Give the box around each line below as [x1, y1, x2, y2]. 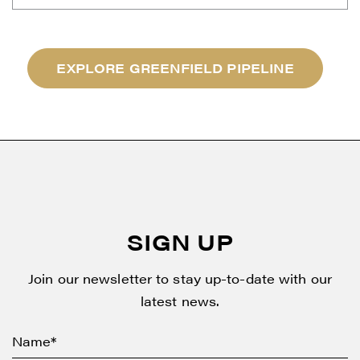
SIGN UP [126, 224, 234, 257]
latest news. [140, 291, 220, 310]
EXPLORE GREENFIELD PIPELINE [55, 58, 295, 77]
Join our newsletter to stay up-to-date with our [28, 268, 332, 288]
